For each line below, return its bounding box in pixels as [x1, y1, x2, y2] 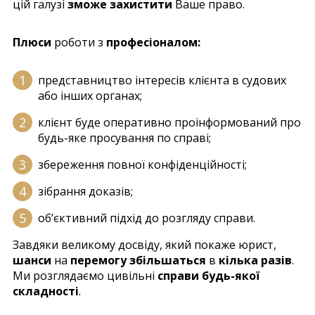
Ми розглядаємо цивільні [13, 267, 157, 283]
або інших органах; [38, 87, 142, 103]
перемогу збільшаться [70, 252, 206, 268]
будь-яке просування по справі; [38, 129, 211, 146]
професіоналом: [106, 34, 200, 50]
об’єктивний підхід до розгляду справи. [38, 210, 255, 226]
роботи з [51, 34, 106, 50]
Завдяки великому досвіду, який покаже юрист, [13, 236, 276, 252]
